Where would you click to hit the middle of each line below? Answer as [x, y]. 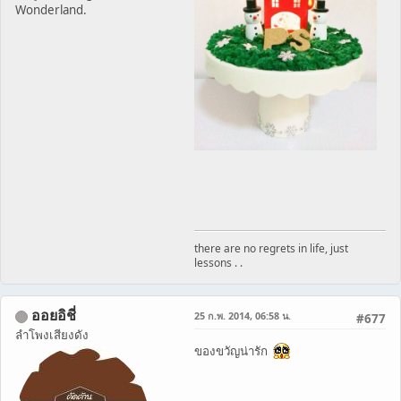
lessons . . [218, 262]
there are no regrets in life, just [271, 248]
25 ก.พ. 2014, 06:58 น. [243, 315]
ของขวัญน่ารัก [234, 350]
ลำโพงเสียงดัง [52, 334]
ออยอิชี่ [54, 315]
